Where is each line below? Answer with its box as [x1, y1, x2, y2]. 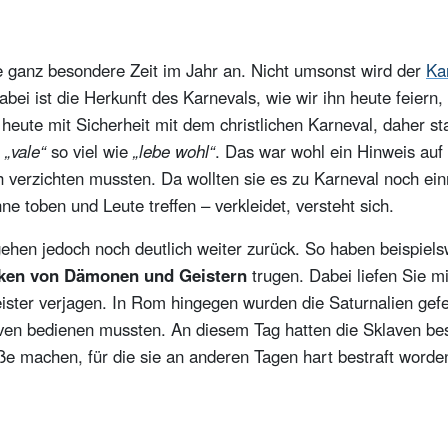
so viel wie [46, 138, 133, 163]
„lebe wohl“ [133, 138, 215, 163]
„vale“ [5, 138, 46, 163]
